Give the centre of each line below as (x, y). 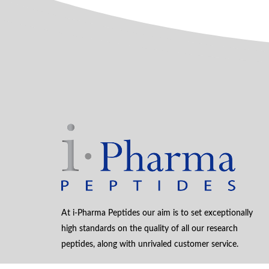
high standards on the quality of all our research (150, 229)
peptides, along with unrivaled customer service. (150, 245)
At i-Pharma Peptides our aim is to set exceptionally (157, 213)
